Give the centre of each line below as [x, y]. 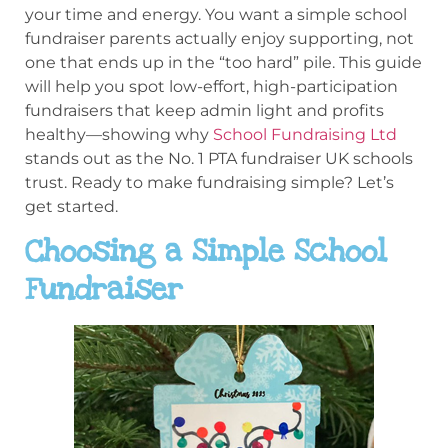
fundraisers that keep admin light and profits [204, 110]
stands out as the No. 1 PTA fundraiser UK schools [219, 158]
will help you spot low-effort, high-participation [211, 86]
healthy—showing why [119, 134]
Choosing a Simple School [206, 252]
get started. [71, 206]
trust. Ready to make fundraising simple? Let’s [209, 182]
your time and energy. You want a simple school [216, 14]
